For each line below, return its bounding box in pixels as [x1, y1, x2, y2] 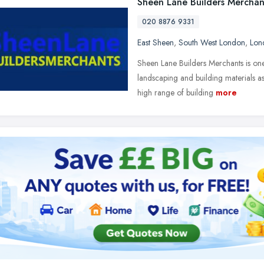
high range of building [137, 87, 213, 98]
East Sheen [137, 37, 174, 48]
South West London [179, 37, 245, 48]
